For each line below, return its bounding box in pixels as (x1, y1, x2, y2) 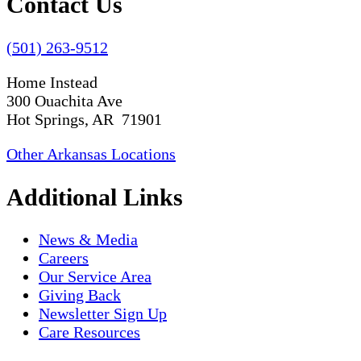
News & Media (39, 230, 138, 249)
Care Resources (39, 323, 140, 342)
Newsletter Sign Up (39, 305, 167, 323)
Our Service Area (39, 268, 151, 286)
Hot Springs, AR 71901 (6, 110, 162, 128)
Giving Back (39, 286, 121, 305)
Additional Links (6, 183, 183, 210)
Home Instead (6, 73, 98, 91)
